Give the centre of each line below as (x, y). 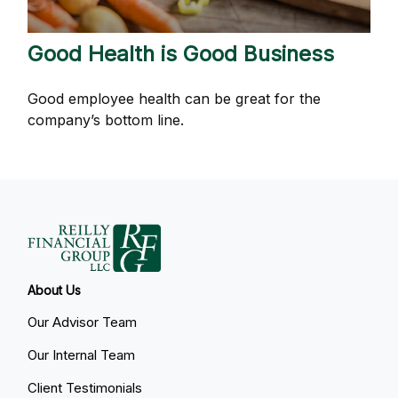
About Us (55, 290)
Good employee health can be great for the (175, 98)
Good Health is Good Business (181, 53)
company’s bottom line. (106, 119)
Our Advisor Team (83, 322)
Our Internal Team (82, 354)
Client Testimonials (85, 387)
